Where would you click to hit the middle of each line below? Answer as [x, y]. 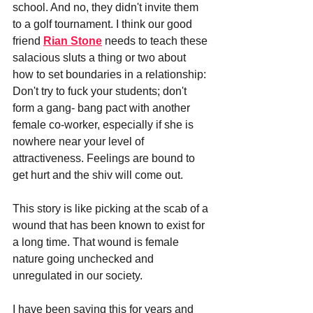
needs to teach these [156, 41]
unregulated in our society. [79, 275]
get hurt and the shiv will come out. [98, 175]
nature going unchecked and [85, 259]
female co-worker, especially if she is [104, 124]
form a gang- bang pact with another [103, 108]
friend [28, 41]
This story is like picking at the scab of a [112, 208]
